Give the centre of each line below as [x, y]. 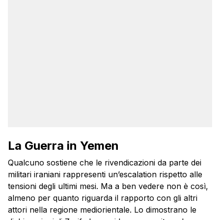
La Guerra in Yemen [63, 146]
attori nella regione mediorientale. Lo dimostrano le [102, 210]
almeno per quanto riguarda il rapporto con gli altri [103, 198]
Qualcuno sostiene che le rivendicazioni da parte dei [105, 163]
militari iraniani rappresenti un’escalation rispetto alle [105, 175]
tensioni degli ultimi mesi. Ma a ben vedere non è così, [108, 186]
